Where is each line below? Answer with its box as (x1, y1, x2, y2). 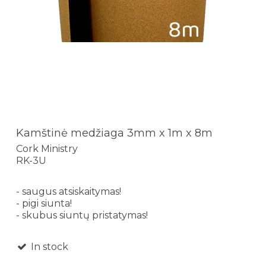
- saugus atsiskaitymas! (16, 185, 121, 197)
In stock (28, 240, 68, 252)
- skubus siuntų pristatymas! (16, 209, 148, 221)
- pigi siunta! (16, 197, 72, 209)
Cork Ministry (16, 142, 78, 154)
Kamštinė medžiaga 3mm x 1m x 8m (16, 126, 213, 140)
